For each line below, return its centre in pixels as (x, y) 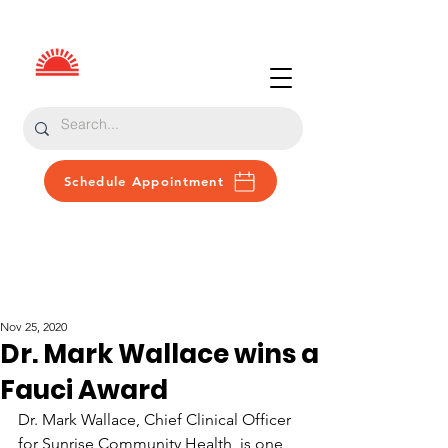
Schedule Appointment (144, 181)
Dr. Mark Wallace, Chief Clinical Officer (156, 419)
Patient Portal (114, 233)
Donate (209, 233)
